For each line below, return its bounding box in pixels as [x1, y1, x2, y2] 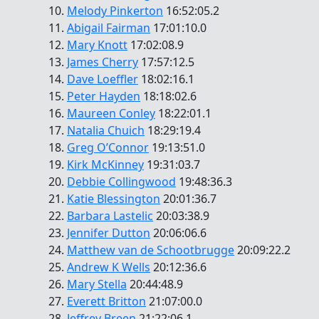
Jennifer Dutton [67, 225, 150, 241]
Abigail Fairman [67, 20, 150, 36]
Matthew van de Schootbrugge [67, 242, 234, 258]
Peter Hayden [67, 88, 140, 105]
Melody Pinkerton [67, 3, 163, 19]
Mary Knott [67, 37, 127, 53]
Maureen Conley [67, 105, 155, 122]
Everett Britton [67, 293, 146, 310]
